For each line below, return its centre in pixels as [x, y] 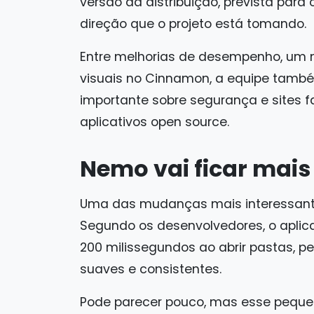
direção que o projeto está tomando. [193, 23]
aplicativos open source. [155, 122]
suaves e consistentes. [151, 269]
